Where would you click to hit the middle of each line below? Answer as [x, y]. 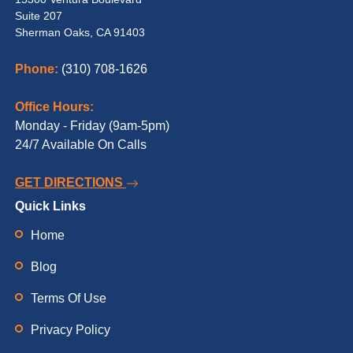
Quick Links [50, 206]
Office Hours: [54, 107]
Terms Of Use [69, 299]
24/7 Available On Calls [81, 145]
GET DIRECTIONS [71, 183]
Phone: [37, 69]
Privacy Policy [71, 330]
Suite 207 [39, 16]
